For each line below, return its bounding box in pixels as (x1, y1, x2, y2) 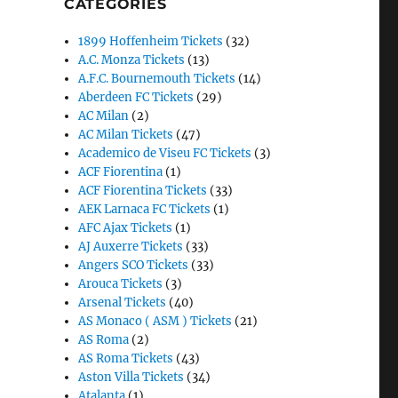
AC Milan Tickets (78, 127, 174, 142)
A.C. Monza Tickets (78, 52, 186, 68)
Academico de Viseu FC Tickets (78, 146, 252, 161)
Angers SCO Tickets (78, 258, 189, 273)
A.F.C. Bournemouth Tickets (78, 71, 236, 86)
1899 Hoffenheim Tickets (78, 34, 224, 49)
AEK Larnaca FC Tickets (78, 202, 211, 217)
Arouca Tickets (78, 276, 163, 291)
